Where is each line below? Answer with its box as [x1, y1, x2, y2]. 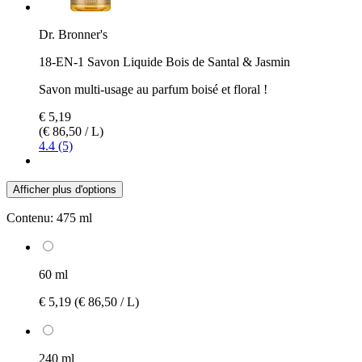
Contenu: [6, 210, 53, 225]
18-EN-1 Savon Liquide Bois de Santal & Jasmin [39, 54, 290, 69]
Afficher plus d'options [13, 183, 116, 196]
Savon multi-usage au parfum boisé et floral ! [39, 82, 267, 96]
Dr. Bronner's [39, 27, 107, 41]
